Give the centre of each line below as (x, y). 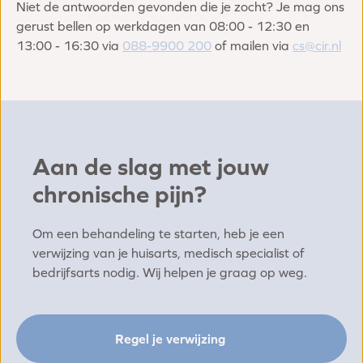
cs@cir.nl (317, 46)
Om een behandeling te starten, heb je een (158, 234)
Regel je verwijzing (170, 339)
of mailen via (252, 46)
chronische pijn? (120, 194)
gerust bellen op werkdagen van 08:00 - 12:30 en (163, 26)
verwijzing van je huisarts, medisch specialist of (169, 253)
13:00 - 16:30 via (69, 46)
